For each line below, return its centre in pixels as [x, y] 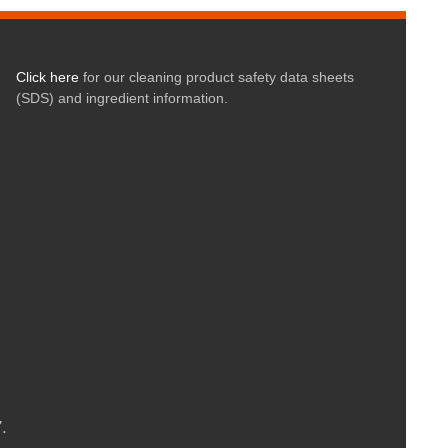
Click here [47, 77]
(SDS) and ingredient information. [121, 98]
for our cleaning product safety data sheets [216, 77]
